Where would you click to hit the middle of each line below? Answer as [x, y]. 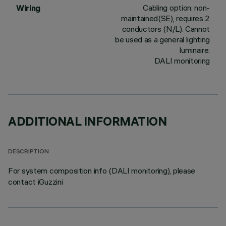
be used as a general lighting [162, 39]
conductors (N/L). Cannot [166, 29]
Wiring [29, 8]
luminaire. [195, 50]
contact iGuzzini [36, 182]
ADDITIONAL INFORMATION [88, 121]
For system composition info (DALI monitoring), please [102, 171]
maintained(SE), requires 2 [165, 18]
